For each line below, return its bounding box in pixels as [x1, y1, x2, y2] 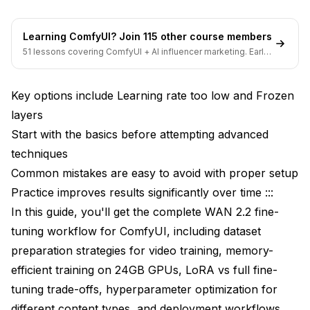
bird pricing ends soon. [23, 57, 116, 68]
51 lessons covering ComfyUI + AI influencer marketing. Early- [23, 46, 273, 57]
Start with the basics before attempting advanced [11, 127, 268, 141]
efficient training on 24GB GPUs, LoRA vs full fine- [11, 262, 277, 277]
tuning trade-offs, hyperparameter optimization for [11, 282, 277, 296]
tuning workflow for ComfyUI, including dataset [11, 224, 261, 238]
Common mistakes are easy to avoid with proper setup [11, 165, 298, 180]
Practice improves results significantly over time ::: [11, 185, 273, 199]
